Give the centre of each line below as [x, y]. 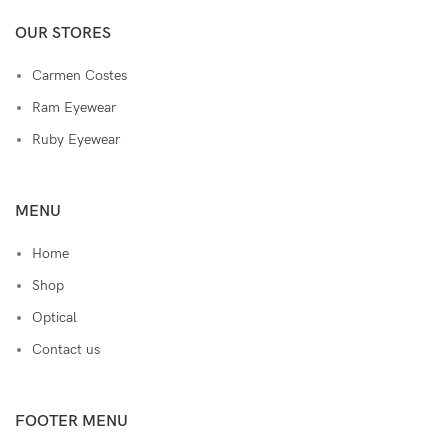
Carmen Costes [79, 76]
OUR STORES [63, 34]
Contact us [66, 350]
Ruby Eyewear [76, 140]
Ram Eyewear [74, 108]
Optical [54, 318]
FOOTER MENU [71, 422]
